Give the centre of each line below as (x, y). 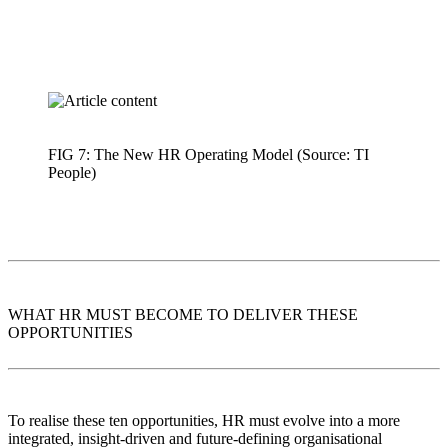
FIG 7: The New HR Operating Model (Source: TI (208, 154)
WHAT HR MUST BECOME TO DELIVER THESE (183, 314)
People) (72, 172)
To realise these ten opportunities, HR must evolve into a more (204, 420)
